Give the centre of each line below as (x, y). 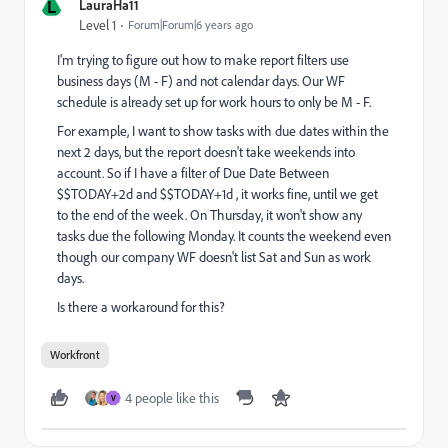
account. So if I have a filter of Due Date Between (193, 173)
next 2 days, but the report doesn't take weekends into (206, 152)
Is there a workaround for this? (141, 307)
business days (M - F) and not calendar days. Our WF (201, 81)
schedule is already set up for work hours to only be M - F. (214, 102)
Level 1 (97, 25)
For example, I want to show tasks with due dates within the (223, 131)
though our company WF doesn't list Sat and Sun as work (214, 257)
